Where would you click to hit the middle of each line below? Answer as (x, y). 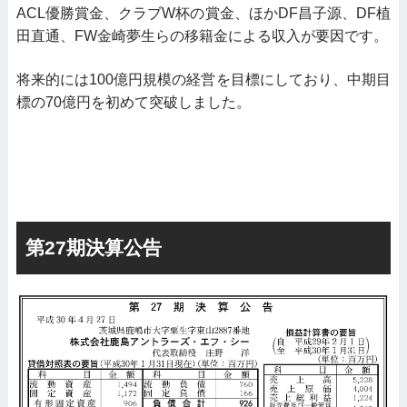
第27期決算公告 (93, 248)
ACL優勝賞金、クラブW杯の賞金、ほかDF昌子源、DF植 (203, 14)
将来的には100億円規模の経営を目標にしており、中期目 (203, 80)
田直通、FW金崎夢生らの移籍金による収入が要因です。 (202, 36)
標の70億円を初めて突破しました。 (133, 103)
